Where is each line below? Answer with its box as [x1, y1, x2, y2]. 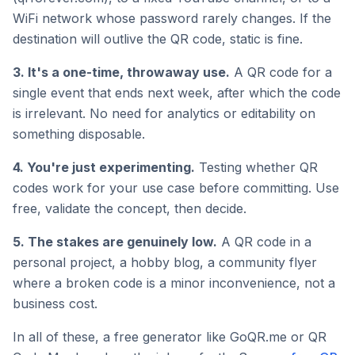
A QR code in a [217, 234, 311, 250]
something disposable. [13, 126, 145, 142]
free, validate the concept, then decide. [13, 200, 246, 216]
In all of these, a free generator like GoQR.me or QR [13, 329, 326, 345]
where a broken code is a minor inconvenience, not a [13, 275, 335, 291]
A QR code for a [230, 64, 332, 80]
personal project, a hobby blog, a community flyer [13, 254, 317, 270]
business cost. [13, 296, 97, 311]
